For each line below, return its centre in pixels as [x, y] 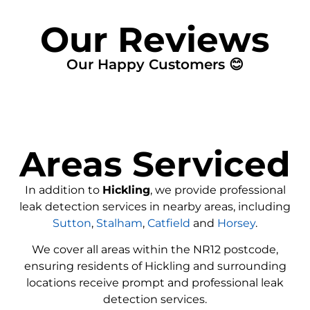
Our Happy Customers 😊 [155, 64]
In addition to [63, 190]
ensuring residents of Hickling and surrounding [155, 266]
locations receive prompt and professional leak [155, 283]
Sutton [72, 223]
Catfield [169, 223]
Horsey [236, 223]
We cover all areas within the [112, 250]
